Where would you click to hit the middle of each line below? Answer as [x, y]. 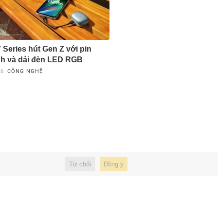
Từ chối [80, 164]
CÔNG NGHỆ [25, 71]
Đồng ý [113, 164]
